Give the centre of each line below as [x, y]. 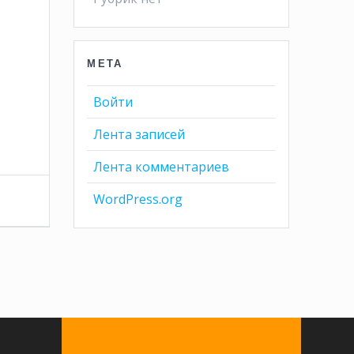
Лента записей [139, 135]
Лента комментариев [162, 167]
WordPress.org [138, 200]
